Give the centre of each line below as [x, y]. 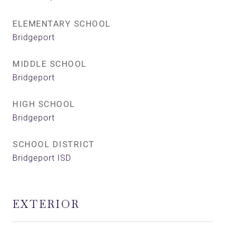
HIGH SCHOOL [44, 104]
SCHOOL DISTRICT [54, 144]
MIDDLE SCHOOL [50, 64]
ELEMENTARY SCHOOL [62, 24]
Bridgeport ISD [42, 158]
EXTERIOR [46, 204]
